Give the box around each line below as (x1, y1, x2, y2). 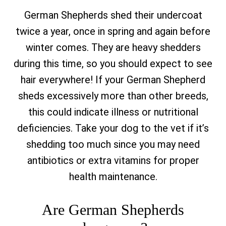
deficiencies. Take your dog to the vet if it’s (17, 122, 209, 134)
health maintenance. (69, 171, 157, 183)
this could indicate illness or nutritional (28, 106, 198, 118)
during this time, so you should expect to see (14, 58, 212, 70)
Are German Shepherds (42, 201, 184, 218)
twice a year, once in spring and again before (16, 25, 210, 37)
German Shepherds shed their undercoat (24, 9, 202, 21)
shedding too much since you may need (26, 138, 200, 150)
